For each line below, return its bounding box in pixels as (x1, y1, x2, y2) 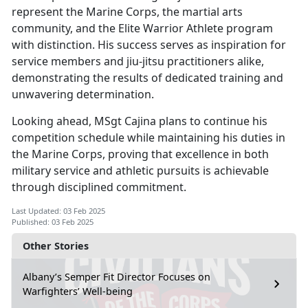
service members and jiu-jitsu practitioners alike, (12, 54, 264, 69)
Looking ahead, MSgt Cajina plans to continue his (12, 113, 267, 129)
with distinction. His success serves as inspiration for (12, 37, 286, 53)
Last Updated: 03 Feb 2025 (12, 206, 105, 217)
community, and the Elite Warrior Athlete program (12, 21, 273, 36)
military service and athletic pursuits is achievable (12, 163, 269, 179)
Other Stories (23, 239, 89, 253)
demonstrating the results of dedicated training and (12, 70, 283, 86)
